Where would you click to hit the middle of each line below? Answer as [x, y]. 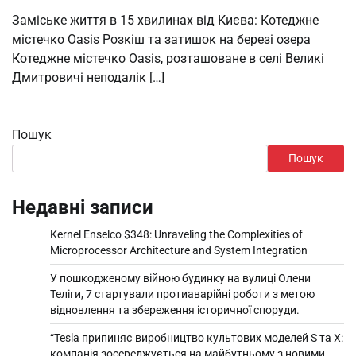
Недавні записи [83, 207]
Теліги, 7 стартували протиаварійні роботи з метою [182, 294]
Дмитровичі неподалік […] [88, 77]
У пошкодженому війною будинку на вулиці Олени [180, 278]
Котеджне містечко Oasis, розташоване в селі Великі [168, 58]
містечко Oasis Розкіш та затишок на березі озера [161, 39]
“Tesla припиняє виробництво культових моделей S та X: [197, 337]
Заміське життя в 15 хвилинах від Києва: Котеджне [165, 20]
